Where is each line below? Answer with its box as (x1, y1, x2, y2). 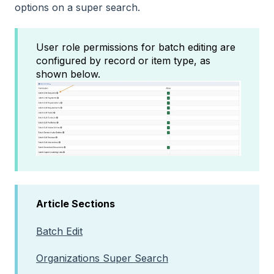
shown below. (36, 67, 100, 80)
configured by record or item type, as (36, 54, 210, 67)
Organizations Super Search (36, 252, 168, 265)
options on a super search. (15, 1, 140, 14)
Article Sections (36, 198, 115, 210)
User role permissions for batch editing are (36, 40, 235, 53)
